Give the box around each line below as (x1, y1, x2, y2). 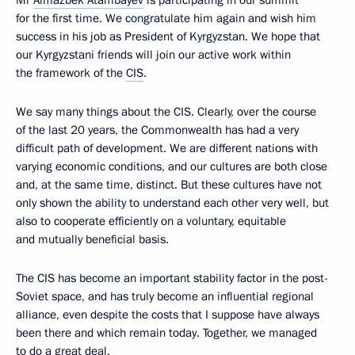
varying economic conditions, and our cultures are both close (16, 158, 327, 174)
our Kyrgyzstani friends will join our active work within (16, 47, 291, 63)
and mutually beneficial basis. (16, 231, 169, 247)
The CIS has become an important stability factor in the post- (16, 270, 328, 286)
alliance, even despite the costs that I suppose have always (16, 307, 319, 323)
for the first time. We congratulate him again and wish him (16, 10, 316, 26)
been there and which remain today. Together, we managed (16, 325, 317, 341)
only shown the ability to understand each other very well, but (16, 195, 329, 211)
